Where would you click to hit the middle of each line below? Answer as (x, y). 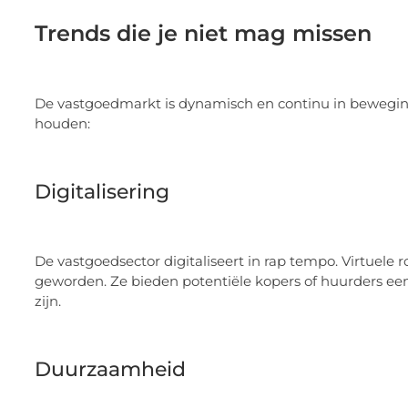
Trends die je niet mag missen (203, 33)
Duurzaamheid (110, 369)
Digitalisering (102, 191)
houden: (62, 123)
